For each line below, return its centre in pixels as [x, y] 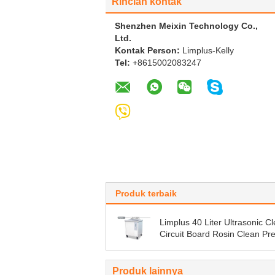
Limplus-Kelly [208, 50]
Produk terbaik [146, 193]
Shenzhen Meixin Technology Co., [186, 26]
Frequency [180, 246]
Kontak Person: [149, 50]
